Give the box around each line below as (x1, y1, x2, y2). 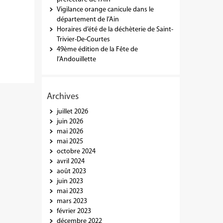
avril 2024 (56, 158, 85, 166)
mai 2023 (56, 188, 83, 196)
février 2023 (56, 208, 91, 216)
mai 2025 (56, 138, 83, 146)
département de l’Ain (56, 16, 119, 24)
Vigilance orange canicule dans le (56, 6, 154, 14)
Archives (46, 92, 79, 102)
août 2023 (56, 168, 86, 176)
